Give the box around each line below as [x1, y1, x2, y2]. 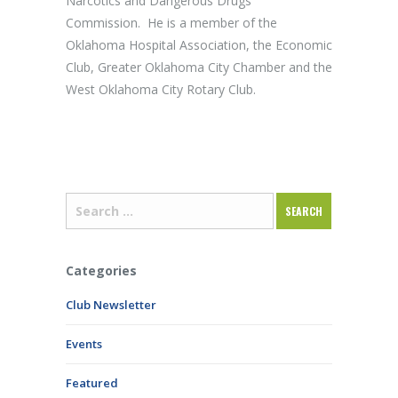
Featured [66, 375, 118, 391]
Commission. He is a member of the [66, 14, 277, 31]
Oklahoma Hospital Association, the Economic [66, 36, 332, 53]
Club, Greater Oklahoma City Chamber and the [66, 59, 332, 76]
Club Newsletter [66, 297, 156, 313]
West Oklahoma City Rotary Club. [66, 81, 256, 98]
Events [66, 336, 102, 352]
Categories [66, 262, 137, 279]
